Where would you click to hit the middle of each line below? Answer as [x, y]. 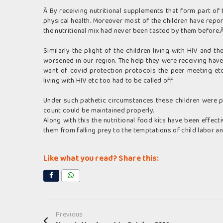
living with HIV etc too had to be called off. [109, 81]
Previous [69, 215]
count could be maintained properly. [99, 111]
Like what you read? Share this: [101, 159]
